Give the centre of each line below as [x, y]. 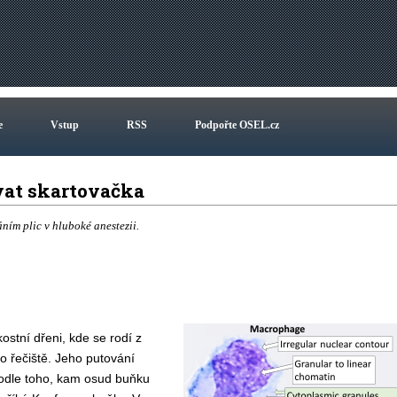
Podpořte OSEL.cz [237, 125]
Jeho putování [94, 358]
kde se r [91, 338]
